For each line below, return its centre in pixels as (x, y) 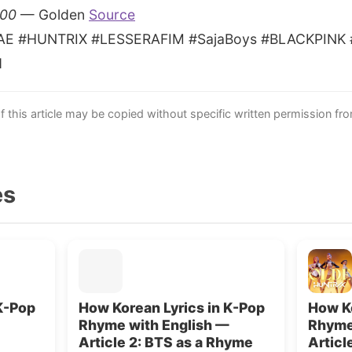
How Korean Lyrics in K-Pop (172, 308)
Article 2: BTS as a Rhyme (166, 342)
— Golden (53, 15)
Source (112, 15)
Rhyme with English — (154, 325)
